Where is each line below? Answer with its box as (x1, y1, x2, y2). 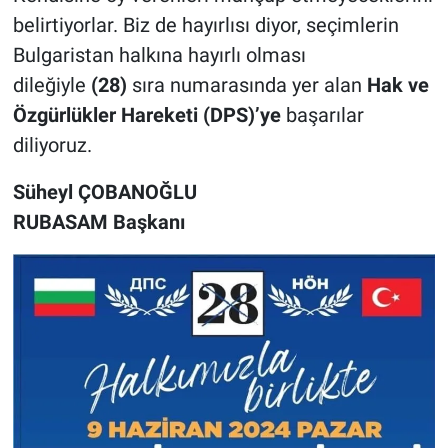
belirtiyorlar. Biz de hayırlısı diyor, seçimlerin (12, 12, 399, 37)
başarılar (280, 102, 364, 127)
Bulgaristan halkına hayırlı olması (12, 42, 306, 67)
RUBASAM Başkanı (12, 209, 185, 234)
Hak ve (366, 72, 429, 97)
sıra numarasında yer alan (126, 72, 367, 97)
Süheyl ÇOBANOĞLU (12, 179, 197, 204)
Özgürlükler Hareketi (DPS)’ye (12, 102, 281, 127)
